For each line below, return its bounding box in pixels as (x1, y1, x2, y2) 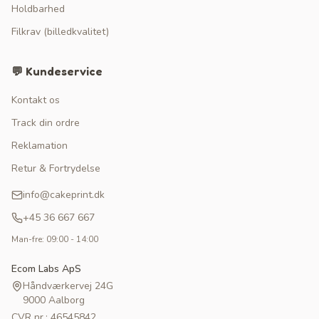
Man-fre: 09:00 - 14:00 (11, 234, 98, 245)
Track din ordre (11, 116, 80, 130)
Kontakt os (11, 93, 60, 107)
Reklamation (11, 139, 68, 152)
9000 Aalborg (23, 293, 85, 307)
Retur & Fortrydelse (11, 162, 100, 175)
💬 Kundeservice (11, 64, 103, 78)
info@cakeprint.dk (23, 188, 105, 202)
